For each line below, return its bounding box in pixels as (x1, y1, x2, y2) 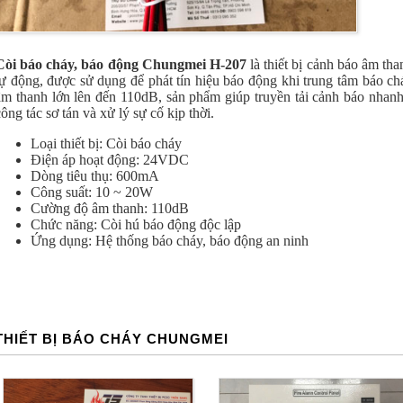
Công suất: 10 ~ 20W (31, 184, 153, 200)
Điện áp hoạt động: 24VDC (31, 152, 189, 167)
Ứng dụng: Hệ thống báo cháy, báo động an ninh (31, 233, 312, 248)
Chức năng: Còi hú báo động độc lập (31, 217, 241, 232)
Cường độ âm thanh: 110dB (31, 201, 189, 216)
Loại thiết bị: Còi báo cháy (31, 136, 182, 151)
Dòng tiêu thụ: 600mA (31, 168, 159, 184)
